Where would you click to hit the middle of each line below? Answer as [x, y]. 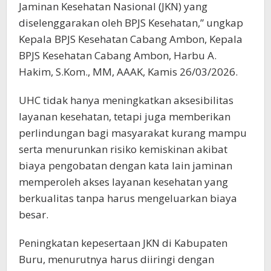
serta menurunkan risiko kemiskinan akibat [123, 149]
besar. [34, 214]
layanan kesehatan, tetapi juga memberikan [125, 116]
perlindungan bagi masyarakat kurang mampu [133, 132]
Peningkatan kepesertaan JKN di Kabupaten [123, 243]
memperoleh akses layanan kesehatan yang [123, 181]
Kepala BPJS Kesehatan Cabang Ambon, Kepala [131, 39]
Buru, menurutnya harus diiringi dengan [116, 259]
